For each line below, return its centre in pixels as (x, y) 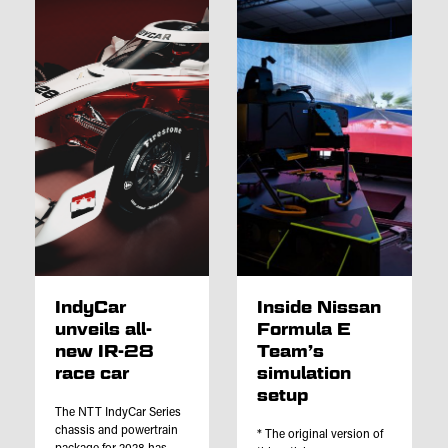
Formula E (304, 329)
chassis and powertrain (116, 431)
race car (91, 373)
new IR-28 (104, 351)
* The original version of (320, 435)
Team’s (291, 351)
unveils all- (103, 329)
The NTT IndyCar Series (117, 413)
